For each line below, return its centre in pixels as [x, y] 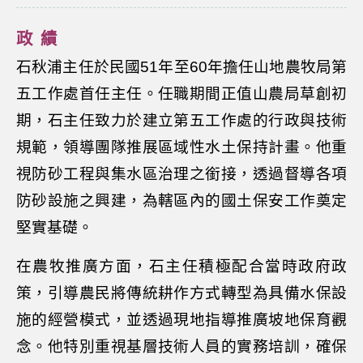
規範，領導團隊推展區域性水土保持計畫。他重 [181, 147]
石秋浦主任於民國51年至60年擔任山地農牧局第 [181, 67]
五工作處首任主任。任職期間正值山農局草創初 [181, 94]
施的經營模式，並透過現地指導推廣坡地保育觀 [181, 320]
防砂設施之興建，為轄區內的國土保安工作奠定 [181, 201]
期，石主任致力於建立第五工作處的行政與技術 [181, 120]
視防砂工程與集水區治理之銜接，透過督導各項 [181, 174]
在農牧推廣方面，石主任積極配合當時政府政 [181, 266]
